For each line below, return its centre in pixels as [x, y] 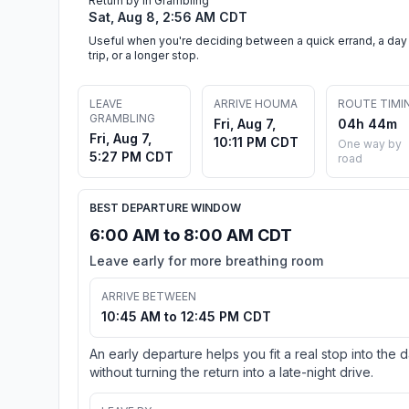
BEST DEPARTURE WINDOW [165, 207]
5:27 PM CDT [131, 156]
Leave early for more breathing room [206, 260]
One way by [370, 143]
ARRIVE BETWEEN [149, 296]
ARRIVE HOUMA [256, 103]
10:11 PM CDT [256, 142]
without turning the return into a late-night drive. [231, 372]
